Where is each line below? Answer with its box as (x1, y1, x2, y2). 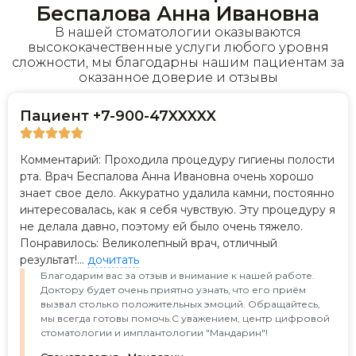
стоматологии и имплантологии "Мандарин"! (41, 326, 268, 339)
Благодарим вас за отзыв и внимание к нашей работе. (41, 269, 315, 281)
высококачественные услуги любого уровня (27, 39, 329, 55)
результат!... (20, 252, 87, 267)
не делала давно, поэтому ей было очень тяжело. (20, 219, 303, 234)
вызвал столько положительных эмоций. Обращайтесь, (41, 297, 320, 310)
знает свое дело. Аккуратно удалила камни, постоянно (20, 185, 335, 200)
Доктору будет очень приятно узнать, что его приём (41, 283, 306, 296)
